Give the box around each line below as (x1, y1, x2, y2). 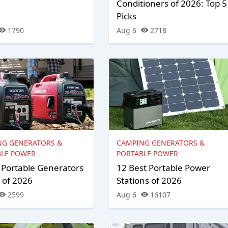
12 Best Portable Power (116, 162, 210, 174)
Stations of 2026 (116, 175, 182, 187)
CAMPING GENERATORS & (116, 138, 205, 148)
